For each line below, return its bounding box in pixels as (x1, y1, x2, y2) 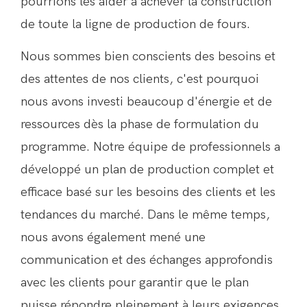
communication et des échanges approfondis (21, 251, 273, 267)
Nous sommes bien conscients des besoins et (21, 48, 275, 64)
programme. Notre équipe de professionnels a (21, 138, 280, 154)
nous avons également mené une (21, 229, 206, 245)
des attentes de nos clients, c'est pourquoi (21, 71, 259, 86)
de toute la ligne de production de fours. (21, 16, 250, 32)
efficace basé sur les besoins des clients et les (21, 184, 275, 199)
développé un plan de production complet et (21, 161, 274, 177)
